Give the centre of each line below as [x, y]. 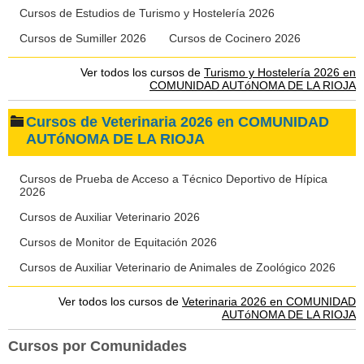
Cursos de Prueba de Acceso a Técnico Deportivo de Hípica [173, 179]
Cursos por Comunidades [97, 346]
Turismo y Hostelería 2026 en [280, 72]
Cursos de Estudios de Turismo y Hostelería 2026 [147, 13]
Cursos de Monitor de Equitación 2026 [118, 242]
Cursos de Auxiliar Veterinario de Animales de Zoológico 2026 [178, 267]
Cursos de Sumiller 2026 [83, 38]
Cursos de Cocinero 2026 [235, 38]
